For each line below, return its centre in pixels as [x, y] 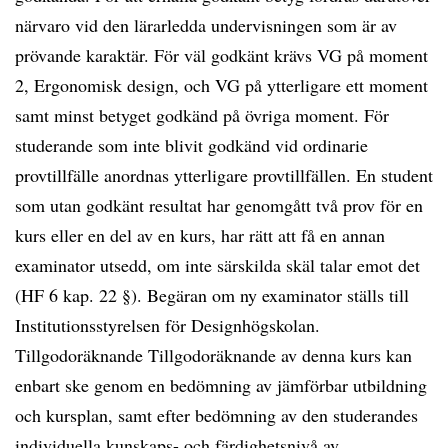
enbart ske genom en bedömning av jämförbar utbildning [221, 385]
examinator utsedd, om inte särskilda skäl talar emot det [217, 265]
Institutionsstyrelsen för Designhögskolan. [167, 325]
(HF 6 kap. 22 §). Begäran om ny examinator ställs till [212, 295]
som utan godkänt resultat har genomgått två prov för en [219, 205]
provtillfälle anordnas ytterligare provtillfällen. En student [224, 175]
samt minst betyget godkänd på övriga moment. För [202, 115]
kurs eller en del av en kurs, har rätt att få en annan [200, 235]
